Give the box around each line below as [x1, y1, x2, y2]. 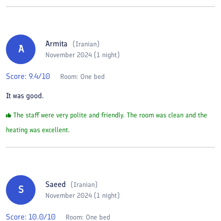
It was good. [6, 91, 44, 100]
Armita [45, 39, 68, 48]
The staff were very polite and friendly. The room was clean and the [13, 110, 207, 119]
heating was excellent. [6, 125, 70, 134]
